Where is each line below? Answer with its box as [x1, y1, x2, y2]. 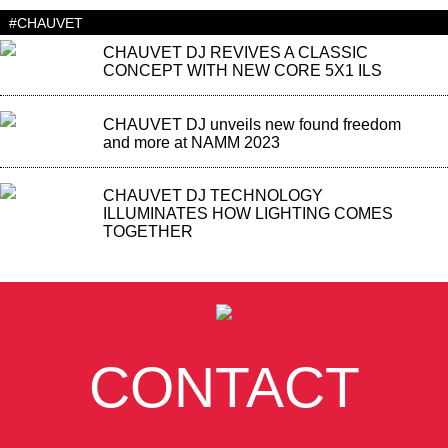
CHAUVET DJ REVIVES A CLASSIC [102, 44, 368, 62]
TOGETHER [102, 223, 193, 241]
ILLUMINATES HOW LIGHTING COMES [102, 205, 393, 223]
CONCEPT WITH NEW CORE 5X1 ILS [102, 62, 382, 80]
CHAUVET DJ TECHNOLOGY [102, 187, 323, 205]
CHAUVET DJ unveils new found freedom [102, 115, 401, 133]
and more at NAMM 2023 [102, 133, 280, 151]
